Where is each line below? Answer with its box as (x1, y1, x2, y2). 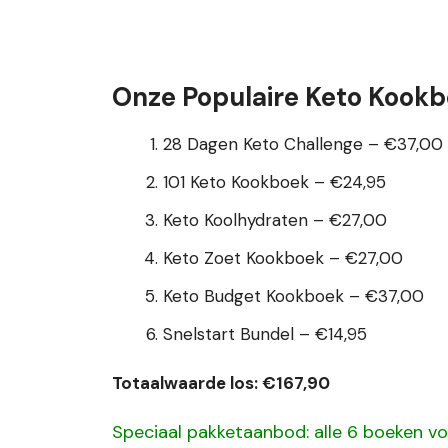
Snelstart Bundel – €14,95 (163, 323, 367, 345)
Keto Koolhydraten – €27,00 (163, 209, 387, 231)
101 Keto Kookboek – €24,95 (163, 171, 386, 193)
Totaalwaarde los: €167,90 (112, 371, 330, 394)
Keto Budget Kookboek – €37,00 (163, 285, 424, 307)
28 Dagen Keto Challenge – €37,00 (163, 133, 443, 155)
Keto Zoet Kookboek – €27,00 (163, 247, 403, 269)
